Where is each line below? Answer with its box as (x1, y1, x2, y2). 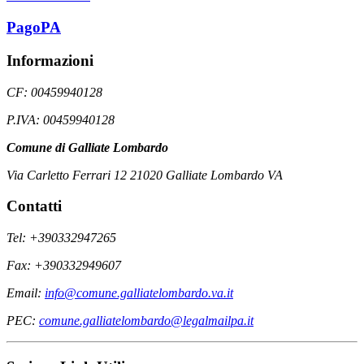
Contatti (6, 197, 62, 215)
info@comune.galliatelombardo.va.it (45, 285, 233, 300)
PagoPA (6, 19, 61, 37)
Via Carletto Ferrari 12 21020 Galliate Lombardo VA (6, 167, 283, 182)
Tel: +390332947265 (6, 230, 116, 245)
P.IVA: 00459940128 (6, 112, 115, 127)
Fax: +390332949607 (6, 258, 121, 272)
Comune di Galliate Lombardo (6, 140, 168, 154)
